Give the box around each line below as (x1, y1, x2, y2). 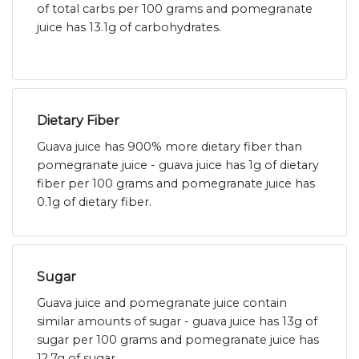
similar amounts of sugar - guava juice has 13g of (37, 314, 317, 329)
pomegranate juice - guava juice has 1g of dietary (37, 158, 319, 173)
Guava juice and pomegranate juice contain (37, 296, 287, 311)
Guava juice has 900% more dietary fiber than (37, 139, 302, 155)
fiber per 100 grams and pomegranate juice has (37, 176, 315, 192)
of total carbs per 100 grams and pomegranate (37, 2, 313, 17)
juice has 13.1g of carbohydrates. (37, 20, 221, 35)
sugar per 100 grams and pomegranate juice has (37, 333, 319, 348)
